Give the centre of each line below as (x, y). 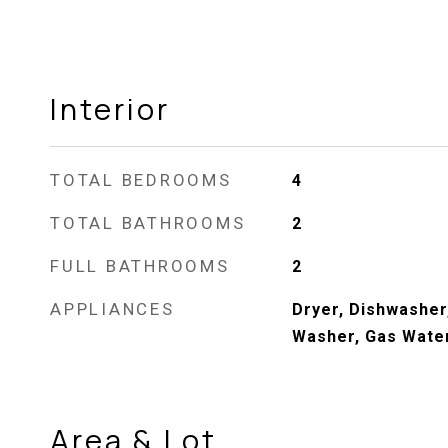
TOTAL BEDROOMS (141, 180)
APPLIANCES (112, 309)
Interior (110, 109)
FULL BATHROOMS (140, 266)
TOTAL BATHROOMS (148, 223)
